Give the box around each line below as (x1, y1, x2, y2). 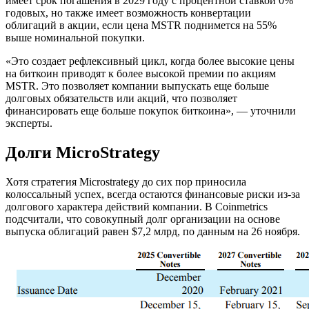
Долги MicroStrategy (6, 143, 160, 162)
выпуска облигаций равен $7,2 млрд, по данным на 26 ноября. (6, 225, 300, 237)
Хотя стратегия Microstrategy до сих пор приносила (6, 175, 246, 188)
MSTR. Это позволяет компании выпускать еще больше (6, 80, 269, 92)
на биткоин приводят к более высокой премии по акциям (6, 68, 276, 80)
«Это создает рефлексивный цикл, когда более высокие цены (6, 55, 295, 68)
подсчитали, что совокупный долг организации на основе (6, 212, 280, 225)
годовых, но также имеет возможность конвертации (6, 7, 251, 19)
